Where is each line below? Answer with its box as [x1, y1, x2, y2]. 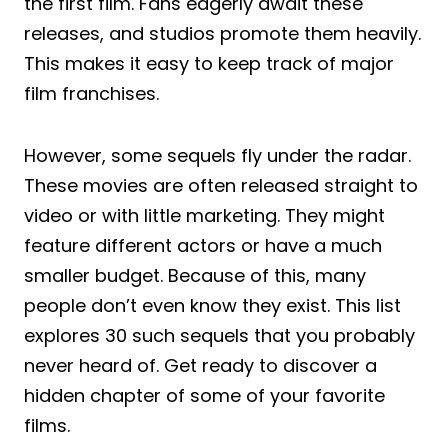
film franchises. [24, 80, 159, 106]
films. [24, 412, 70, 438]
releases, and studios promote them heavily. [24, 20, 421, 46]
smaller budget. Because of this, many [24, 262, 366, 288]
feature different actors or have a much [24, 232, 382, 258]
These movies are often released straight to [24, 172, 418, 198]
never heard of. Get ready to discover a [24, 352, 377, 378]
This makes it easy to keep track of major [24, 50, 394, 76]
